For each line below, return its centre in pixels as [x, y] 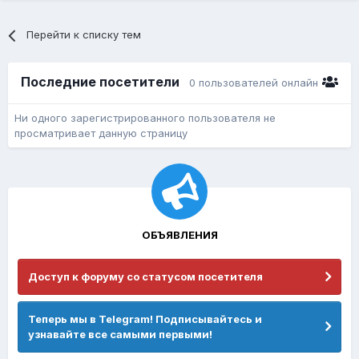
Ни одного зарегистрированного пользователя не [145, 118]
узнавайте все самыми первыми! [120, 335]
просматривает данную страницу [101, 133]
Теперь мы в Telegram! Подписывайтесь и [145, 319]
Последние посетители [105, 82]
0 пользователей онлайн [254, 83]
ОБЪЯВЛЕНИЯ [179, 235]
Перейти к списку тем [84, 35]
